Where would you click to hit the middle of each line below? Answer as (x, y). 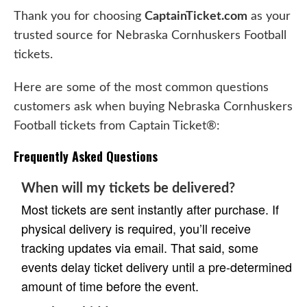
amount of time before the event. (110, 285)
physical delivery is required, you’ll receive (136, 228)
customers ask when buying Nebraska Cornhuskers (153, 106)
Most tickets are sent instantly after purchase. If (150, 209)
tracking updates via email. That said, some (140, 247)
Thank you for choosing (79, 16)
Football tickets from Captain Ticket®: (117, 125)
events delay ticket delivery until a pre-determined (157, 266)
